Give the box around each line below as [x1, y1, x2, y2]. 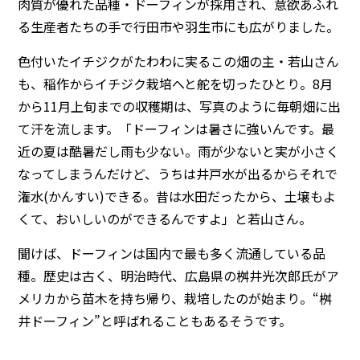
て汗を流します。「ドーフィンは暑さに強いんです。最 [18, 119, 335, 139]
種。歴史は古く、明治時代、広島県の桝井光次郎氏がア [18, 266, 340, 286]
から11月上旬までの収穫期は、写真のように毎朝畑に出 [18, 96, 342, 117]
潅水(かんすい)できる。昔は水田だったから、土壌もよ [18, 186, 337, 207]
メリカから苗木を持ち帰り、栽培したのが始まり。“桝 [18, 288, 333, 309]
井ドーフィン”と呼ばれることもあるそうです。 [18, 311, 292, 331]
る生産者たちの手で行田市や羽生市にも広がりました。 [18, 17, 340, 37]
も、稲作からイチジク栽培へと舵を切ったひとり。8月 [18, 74, 333, 94]
